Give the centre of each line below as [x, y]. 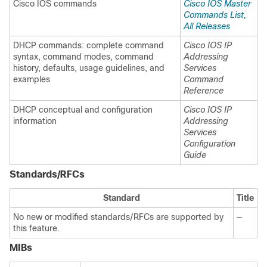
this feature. [36, 228]
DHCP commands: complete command [89, 45]
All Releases [207, 26]
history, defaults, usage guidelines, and [89, 68]
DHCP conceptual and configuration [83, 110]
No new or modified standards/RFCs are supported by [118, 217]
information [35, 121]
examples [32, 79]
